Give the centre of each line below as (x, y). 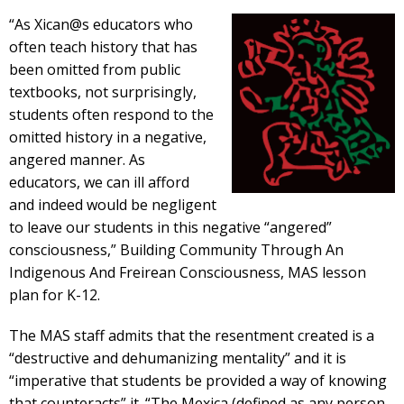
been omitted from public (95, 69)
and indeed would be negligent (113, 205)
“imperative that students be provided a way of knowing (198, 381)
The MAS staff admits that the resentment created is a (192, 335)
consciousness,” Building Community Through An (176, 250)
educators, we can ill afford (99, 182)
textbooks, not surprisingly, (103, 92)
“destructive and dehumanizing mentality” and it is (178, 358)
